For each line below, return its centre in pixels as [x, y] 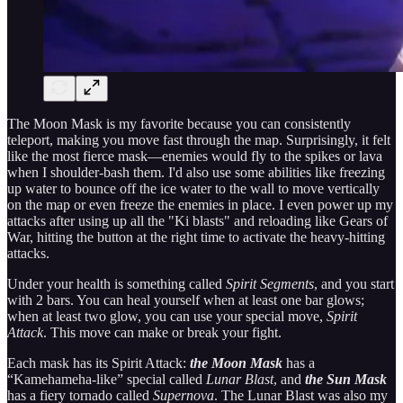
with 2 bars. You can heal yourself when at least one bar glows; [186, 300]
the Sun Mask [346, 380]
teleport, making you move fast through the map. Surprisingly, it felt [199, 140]
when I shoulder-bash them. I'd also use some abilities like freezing [196, 173]
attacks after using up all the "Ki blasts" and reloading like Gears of [197, 221]
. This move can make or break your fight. [162, 333]
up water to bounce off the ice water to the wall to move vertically [193, 189]
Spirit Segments [270, 284]
